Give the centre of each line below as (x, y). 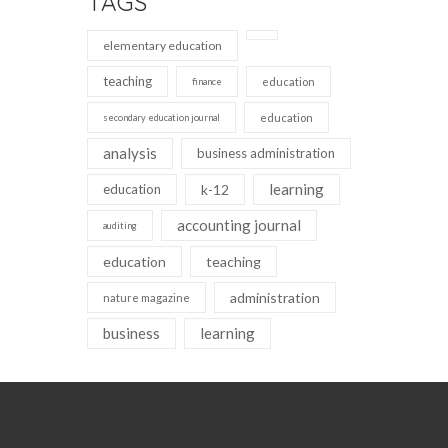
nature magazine (146, 297)
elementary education (162, 45)
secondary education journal (161, 117)
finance (207, 81)
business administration (266, 152)
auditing (120, 225)
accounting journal (239, 224)
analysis (130, 152)
